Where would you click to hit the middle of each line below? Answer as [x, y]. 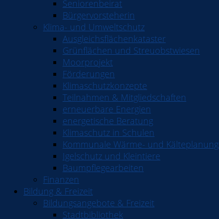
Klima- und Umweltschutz [94, 27]
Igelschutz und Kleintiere [111, 156]
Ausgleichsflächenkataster [114, 39]
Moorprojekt [88, 62]
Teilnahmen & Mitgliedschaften [124, 97]
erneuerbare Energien [107, 109]
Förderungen [89, 74]
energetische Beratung [108, 121]
